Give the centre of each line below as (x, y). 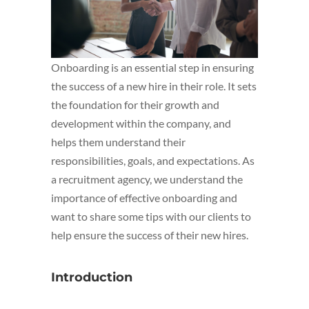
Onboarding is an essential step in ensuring (152, 68)
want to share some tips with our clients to (151, 217)
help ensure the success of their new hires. (150, 235)
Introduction (92, 278)
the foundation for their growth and (135, 105)
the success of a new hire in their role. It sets (154, 86)
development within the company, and (141, 123)
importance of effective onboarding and (144, 198)
